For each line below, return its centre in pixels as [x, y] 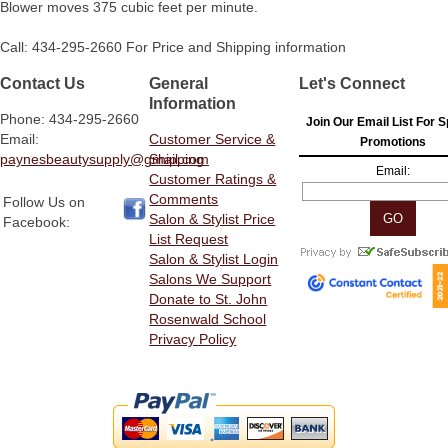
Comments [184, 199]
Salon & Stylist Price [212, 219]
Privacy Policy [193, 339]
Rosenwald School [208, 319]
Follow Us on [44, 202]
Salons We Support [210, 279]
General [179, 82]
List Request [189, 239]
